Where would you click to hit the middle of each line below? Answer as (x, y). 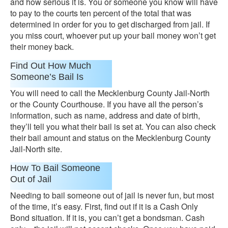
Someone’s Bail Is (47, 77)
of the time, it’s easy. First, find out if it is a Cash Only (104, 206)
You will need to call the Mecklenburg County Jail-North (110, 93)
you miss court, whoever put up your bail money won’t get (113, 35)
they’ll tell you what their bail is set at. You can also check (113, 126)
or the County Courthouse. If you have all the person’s (107, 104)
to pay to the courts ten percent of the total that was (101, 13)
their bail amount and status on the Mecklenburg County (110, 138)
